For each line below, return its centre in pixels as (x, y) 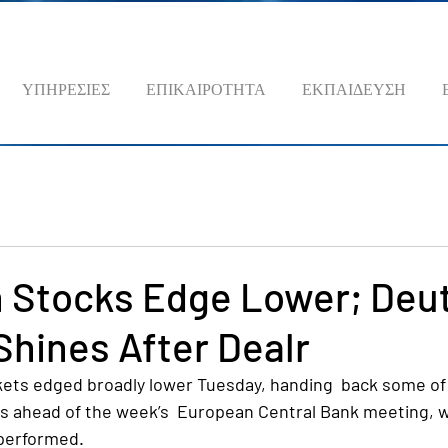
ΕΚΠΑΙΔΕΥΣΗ (354, 88)
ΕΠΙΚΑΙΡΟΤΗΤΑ (206, 88)
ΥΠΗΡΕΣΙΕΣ (66, 88)
